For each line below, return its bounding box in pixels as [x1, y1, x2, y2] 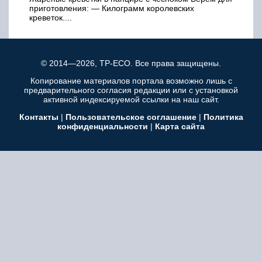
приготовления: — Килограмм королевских [29, 4, 194, 13]
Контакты [19, 112, 58, 122]
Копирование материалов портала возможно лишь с [30, 76, 232, 85]
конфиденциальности [57, 122, 148, 131]
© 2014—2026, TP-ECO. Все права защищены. [41, 58, 221, 68]
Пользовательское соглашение [65, 112, 196, 122]
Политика [203, 112, 243, 122]
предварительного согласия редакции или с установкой [24, 85, 238, 95]
